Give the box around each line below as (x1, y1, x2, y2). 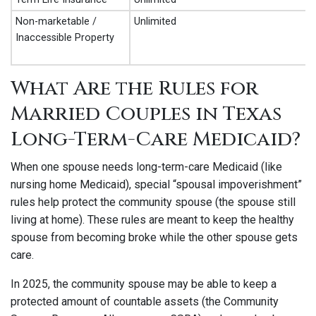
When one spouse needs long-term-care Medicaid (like (11, 160, 282, 174)
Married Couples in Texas (11, 100, 281, 128)
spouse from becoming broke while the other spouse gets (11, 231, 298, 244)
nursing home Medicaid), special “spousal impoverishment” (11, 178, 302, 191)
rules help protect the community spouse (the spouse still (11, 195, 296, 209)
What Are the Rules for (11, 75, 258, 102)
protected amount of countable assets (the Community (11, 295, 279, 308)
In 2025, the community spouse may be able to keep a (11, 277, 276, 291)
